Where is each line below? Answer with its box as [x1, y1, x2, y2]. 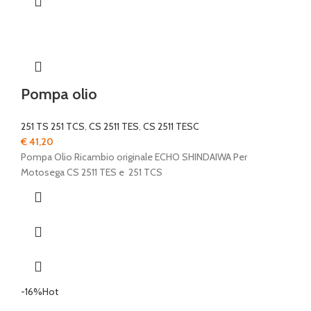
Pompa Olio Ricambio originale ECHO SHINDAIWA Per [21, 151, 247, 164]
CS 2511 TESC [143, 120, 199, 133]
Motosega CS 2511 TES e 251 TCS [21, 166, 162, 179]
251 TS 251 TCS [21, 120, 85, 133]
